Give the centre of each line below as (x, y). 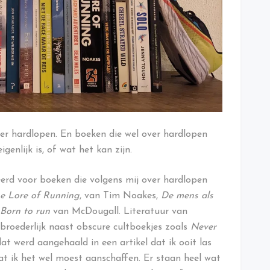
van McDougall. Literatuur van (119, 212)
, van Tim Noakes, (120, 196)
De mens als (187, 196)
